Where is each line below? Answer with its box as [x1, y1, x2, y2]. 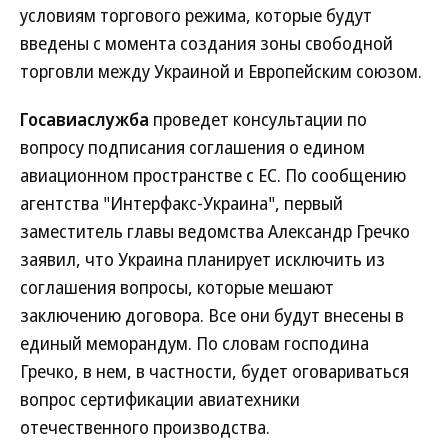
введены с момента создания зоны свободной [20, 31, 393, 55]
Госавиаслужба [20, 107, 153, 131]
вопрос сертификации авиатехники [20, 387, 300, 411]
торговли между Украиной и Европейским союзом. [20, 59, 422, 83]
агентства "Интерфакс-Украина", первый [20, 191, 343, 215]
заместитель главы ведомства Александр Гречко [20, 219, 410, 243]
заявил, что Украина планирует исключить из [20, 247, 385, 271]
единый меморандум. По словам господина [20, 331, 369, 355]
